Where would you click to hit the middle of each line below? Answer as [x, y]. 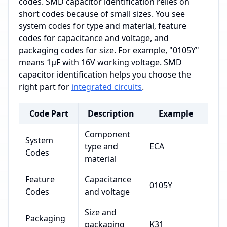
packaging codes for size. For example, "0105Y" [109, 50]
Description [111, 114]
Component [107, 135]
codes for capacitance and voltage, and [94, 38]
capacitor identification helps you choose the [105, 75]
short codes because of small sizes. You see [102, 14]
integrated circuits [107, 87]
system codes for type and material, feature [103, 26]
